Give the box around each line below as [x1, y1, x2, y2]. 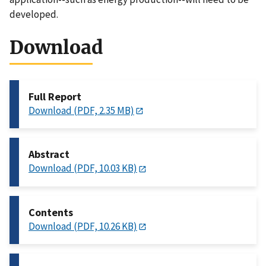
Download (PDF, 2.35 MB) [28, 104, 134, 118]
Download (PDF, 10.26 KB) [28, 219, 137, 233]
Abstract [28, 147, 69, 161]
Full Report [28, 90, 81, 104]
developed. [9, 8, 58, 21]
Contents [28, 205, 73, 219]
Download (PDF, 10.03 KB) [28, 161, 137, 175]
